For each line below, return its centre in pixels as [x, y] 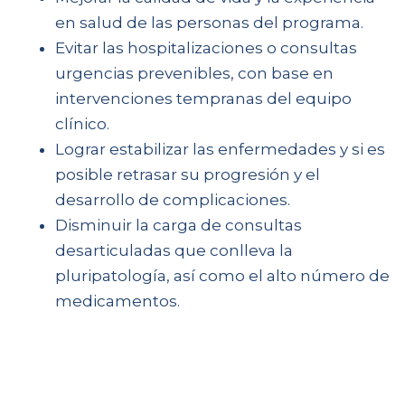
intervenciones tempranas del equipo [203, 98]
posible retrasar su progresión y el [188, 174]
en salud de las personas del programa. [209, 22]
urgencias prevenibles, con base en [194, 73]
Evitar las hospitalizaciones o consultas [206, 47]
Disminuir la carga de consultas [179, 225]
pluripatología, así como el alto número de [222, 275]
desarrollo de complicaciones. [173, 199]
